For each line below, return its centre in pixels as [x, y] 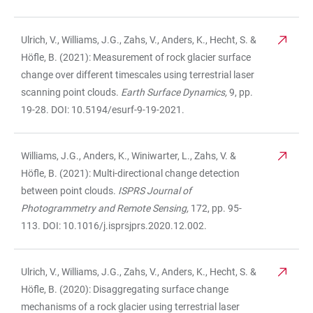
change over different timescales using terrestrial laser [138, 75]
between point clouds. [70, 191]
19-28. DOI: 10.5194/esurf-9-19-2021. [103, 110]
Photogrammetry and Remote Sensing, [106, 209]
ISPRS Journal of [155, 191]
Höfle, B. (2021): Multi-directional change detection [130, 174]
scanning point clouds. [71, 93]
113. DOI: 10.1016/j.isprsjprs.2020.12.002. [114, 226]
